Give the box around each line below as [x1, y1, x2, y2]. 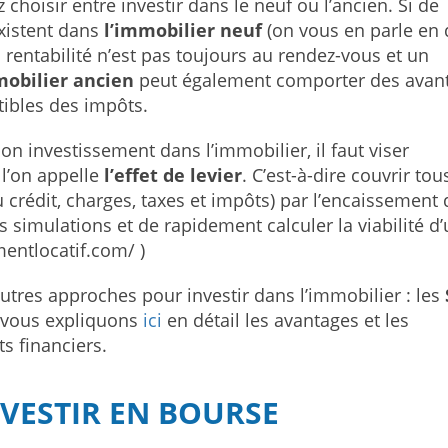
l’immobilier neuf [104, 18, 262, 42]
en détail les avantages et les [167, 308, 409, 332]
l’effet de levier [104, 163, 242, 187]
